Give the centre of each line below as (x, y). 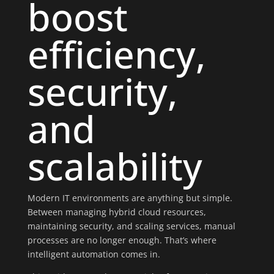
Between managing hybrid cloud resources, (117, 212)
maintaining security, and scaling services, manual (131, 226)
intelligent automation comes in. (94, 254)
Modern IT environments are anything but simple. (130, 198)
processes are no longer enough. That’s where (122, 240)
